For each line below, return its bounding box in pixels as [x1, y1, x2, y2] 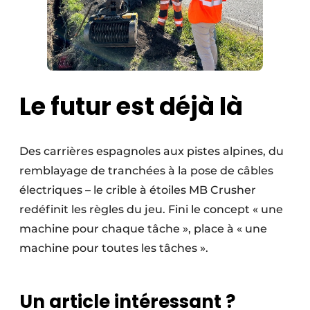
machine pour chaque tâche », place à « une [19, 222, 267, 236]
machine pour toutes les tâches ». [19, 241, 208, 255]
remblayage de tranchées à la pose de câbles [19, 164, 273, 178]
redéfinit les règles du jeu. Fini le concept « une [19, 203, 283, 217]
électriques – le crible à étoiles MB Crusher [19, 183, 256, 197]
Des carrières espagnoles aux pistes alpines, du [19, 145, 284, 158]
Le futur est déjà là [19, 89, 243, 124]
